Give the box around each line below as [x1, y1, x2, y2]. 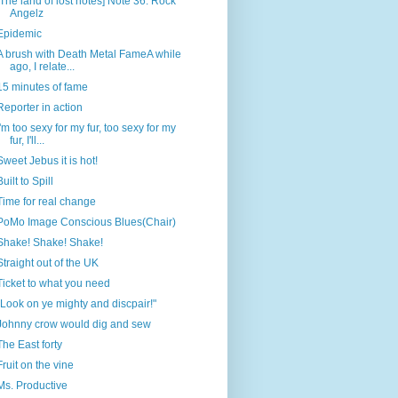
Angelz [9, 7, 44, 20]
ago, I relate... [9, 60, 75, 74]
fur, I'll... [9, 134, 44, 147]
